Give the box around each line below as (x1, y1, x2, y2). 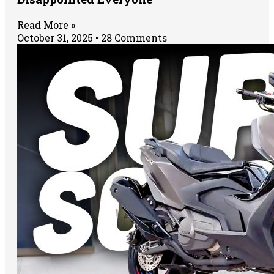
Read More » (17, 18, 75, 31)
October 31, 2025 (17, 31, 95, 44)
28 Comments (98, 31, 167, 44)
